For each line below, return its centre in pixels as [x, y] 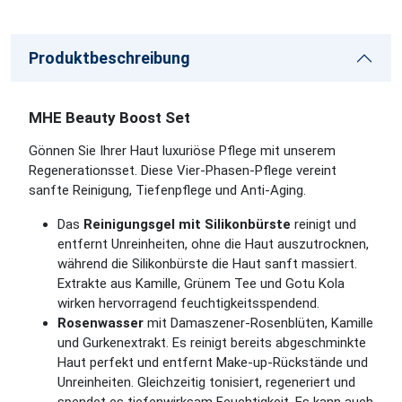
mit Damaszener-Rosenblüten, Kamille [258, 323]
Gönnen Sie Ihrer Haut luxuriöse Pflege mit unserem [182, 151]
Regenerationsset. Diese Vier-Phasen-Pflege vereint [183, 170]
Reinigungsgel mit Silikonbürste [185, 224]
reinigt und [323, 224]
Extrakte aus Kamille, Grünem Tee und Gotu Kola [201, 284]
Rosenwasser [100, 323]
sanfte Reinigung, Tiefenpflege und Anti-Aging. [167, 190]
